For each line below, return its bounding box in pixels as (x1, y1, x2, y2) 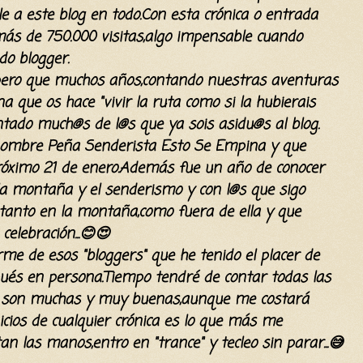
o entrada (248, 3, 318, 27)
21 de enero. (38, 156, 119, 180)
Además (119, 156, 173, 180)
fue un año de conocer (173, 156, 324, 180)
